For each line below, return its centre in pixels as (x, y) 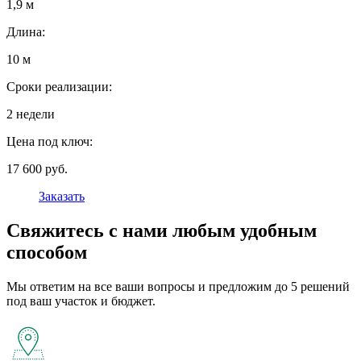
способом (47, 253)
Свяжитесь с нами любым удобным (162, 231)
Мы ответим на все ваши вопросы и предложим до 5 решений (178, 287)
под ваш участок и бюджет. (81, 301)
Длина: (26, 32)
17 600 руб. (37, 169)
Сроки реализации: (59, 87)
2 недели (31, 114)
